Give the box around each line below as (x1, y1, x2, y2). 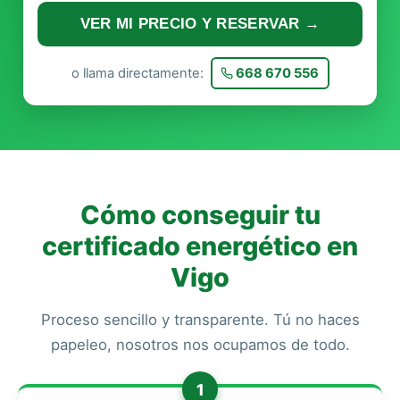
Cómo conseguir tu (79, 199, 321, 230)
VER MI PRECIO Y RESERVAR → (79, 15, 321, 32)
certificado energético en (42, 230, 358, 262)
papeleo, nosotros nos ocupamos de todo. (50, 336, 350, 354)
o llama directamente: (71, 64, 207, 81)
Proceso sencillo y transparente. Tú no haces (40, 311, 360, 329)
